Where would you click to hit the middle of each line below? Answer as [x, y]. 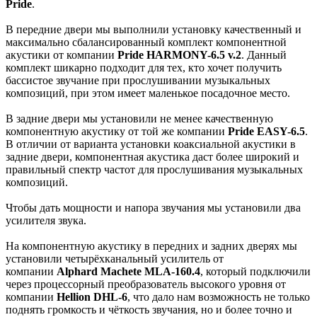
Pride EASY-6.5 [266, 132]
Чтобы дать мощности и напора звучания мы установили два [153, 208]
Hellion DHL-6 [92, 297]
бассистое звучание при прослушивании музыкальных [138, 81]
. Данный [264, 55]
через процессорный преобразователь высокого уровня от [146, 284]
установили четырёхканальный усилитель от [115, 259]
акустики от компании [62, 55]
